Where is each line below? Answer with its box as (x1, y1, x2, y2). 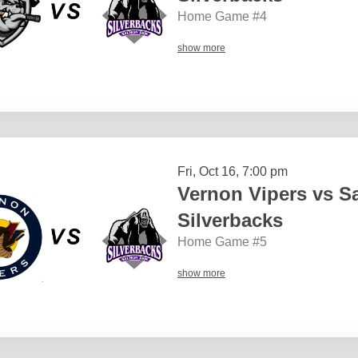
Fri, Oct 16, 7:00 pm (177, 164, 288, 178)
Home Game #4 (177, 9, 267, 23)
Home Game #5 (177, 234, 267, 249)
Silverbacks (177, 209, 283, 231)
